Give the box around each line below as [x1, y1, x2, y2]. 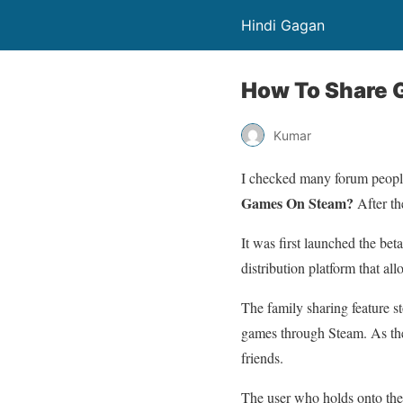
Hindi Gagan [241, 16, 325, 34]
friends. [241, 348, 283, 367]
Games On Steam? [241, 193, 354, 213]
